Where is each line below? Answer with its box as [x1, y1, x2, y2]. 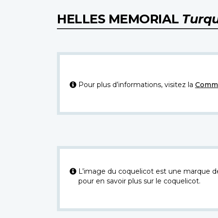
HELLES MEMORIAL [57, 11, 182, 26]
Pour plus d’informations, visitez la [78, 80, 195, 89]
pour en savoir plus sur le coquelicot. [78, 176, 200, 185]
